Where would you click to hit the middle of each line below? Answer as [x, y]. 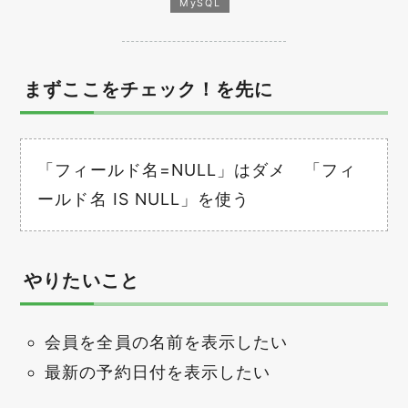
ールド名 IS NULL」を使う [144, 199]
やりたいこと [82, 281]
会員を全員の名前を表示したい [167, 342]
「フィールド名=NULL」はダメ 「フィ [197, 169]
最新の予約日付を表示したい [158, 372]
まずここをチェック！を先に [149, 90]
